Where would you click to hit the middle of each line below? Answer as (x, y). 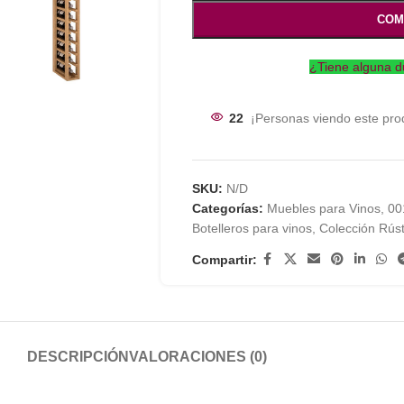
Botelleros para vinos (252, 228)
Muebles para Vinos (323, 208)
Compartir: (224, 259)
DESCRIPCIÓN (78, 357)
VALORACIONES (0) (198, 357)
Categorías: (227, 208)
